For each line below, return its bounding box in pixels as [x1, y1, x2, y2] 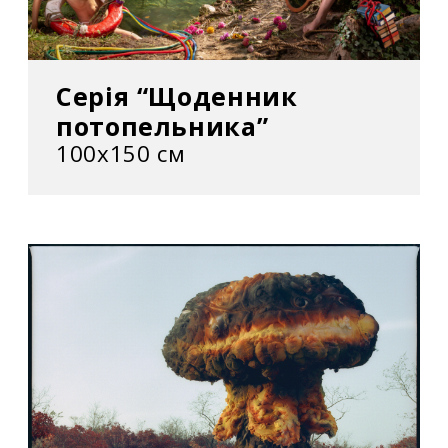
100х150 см [56, 137, 186, 169]
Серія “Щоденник [56, 78, 298, 113]
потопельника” [56, 108, 269, 143]
